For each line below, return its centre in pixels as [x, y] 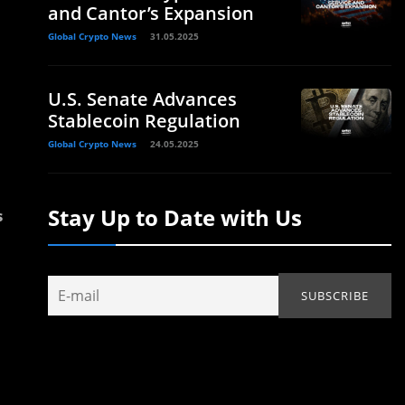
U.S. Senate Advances [142, 99]
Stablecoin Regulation [144, 120]
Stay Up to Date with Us [175, 217]
